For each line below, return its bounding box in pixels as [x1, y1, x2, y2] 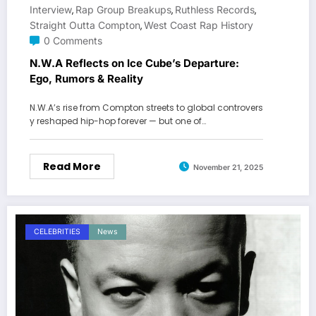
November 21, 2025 [193, 162, 263, 172]
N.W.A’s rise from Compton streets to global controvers [30, 102, 263, 114]
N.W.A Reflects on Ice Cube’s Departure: [30, 56, 239, 71]
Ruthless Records [175, 4, 255, 16]
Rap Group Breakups [75, 4, 171, 16]
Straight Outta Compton [30, 19, 140, 32]
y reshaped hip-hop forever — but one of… [30, 115, 206, 128]
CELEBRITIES [34, 227, 80, 237]
